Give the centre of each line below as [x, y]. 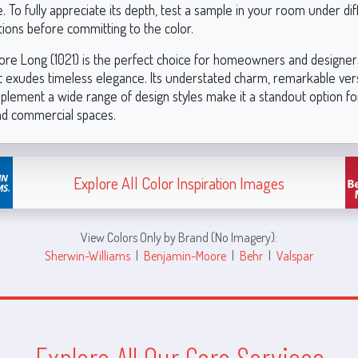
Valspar [295, 255]
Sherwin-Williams [88, 255]
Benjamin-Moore [185, 255]
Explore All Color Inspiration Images [179, 183]
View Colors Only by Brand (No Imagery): [179, 237]
